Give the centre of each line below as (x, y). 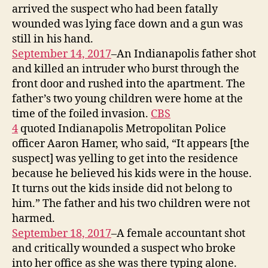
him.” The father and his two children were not (131, 203)
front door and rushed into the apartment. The (129, 84)
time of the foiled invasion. (81, 114)
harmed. (33, 218)
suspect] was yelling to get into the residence (125, 159)
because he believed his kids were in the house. (132, 173)
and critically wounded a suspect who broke (124, 248)
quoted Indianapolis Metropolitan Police (122, 129)
